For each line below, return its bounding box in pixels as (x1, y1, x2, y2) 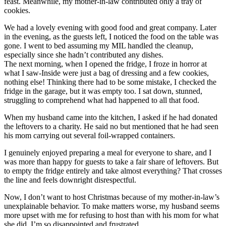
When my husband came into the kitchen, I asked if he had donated (4, 112, 217, 122)
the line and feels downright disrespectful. (4, 175, 136, 184)
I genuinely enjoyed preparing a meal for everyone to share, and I (4, 148, 211, 157)
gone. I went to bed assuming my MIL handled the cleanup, (4, 41, 193, 50)
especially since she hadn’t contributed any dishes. (4, 50, 163, 59)
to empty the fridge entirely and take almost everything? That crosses (4, 166, 222, 175)
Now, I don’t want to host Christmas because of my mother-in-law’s (4, 192, 219, 201)
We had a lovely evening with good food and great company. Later (4, 23, 216, 32)
